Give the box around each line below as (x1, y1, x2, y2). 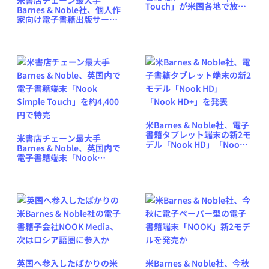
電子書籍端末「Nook (17, 151, 97, 163)
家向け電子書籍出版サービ (17, 13, 118, 25)
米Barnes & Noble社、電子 (145, 118, 249, 131)
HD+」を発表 (145, 147, 196, 160)
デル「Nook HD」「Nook (145, 138, 244, 150)
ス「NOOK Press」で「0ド (17, 22, 121, 35)
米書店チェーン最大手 (17, 131, 101, 144)
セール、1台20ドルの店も (145, 9, 244, 22)
